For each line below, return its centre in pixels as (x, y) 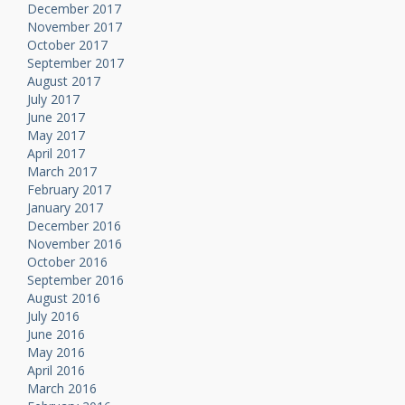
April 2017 (56, 154)
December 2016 (74, 226)
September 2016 (75, 280)
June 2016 (56, 334)
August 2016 (64, 298)
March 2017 (62, 172)
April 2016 (56, 371)
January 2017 (65, 208)
